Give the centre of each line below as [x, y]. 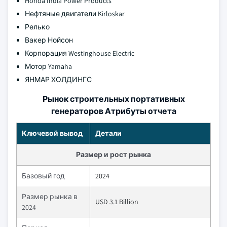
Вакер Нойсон [49, 40]
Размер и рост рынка [113, 155]
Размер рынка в [50, 197]
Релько [37, 27]
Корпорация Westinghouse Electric [80, 53]
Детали [108, 133]
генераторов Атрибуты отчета [113, 111]
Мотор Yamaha [48, 66]
